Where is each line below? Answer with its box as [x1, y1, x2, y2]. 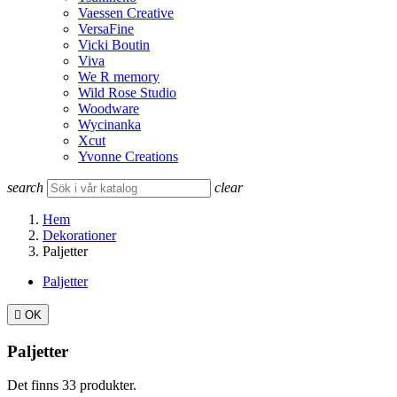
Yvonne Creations [78, 149, 178, 164]
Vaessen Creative [78, 5, 174, 20]
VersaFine [78, 21, 134, 36]
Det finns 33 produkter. [7, 378, 136, 393]
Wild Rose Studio [78, 85, 176, 100]
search [7, 180, 43, 195]
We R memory [78, 69, 160, 84]
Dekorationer [43, 228, 116, 243]
